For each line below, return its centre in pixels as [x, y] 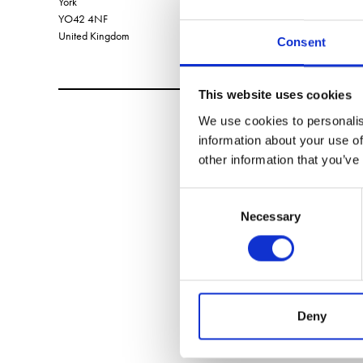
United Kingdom [94, 35]
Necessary [271, 216]
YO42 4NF [83, 18]
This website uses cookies [275, 95]
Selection [204, 216]
